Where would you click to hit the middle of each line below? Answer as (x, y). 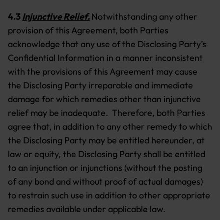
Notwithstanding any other (144, 16)
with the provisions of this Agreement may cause (103, 71)
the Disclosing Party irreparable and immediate (100, 85)
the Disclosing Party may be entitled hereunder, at (106, 140)
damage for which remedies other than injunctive (104, 99)
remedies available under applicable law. (87, 209)
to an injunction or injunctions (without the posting (105, 168)
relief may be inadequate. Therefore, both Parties (107, 113)
